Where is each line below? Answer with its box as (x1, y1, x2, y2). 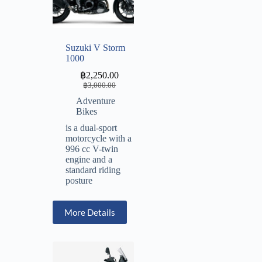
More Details (64, 206, 115, 218)
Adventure (76, 95, 115, 106)
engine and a (65, 154, 112, 164)
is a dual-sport (65, 122, 117, 133)
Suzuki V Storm (65, 42, 125, 53)
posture (65, 175, 92, 185)
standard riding (65, 164, 120, 175)
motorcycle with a (65, 133, 132, 143)
